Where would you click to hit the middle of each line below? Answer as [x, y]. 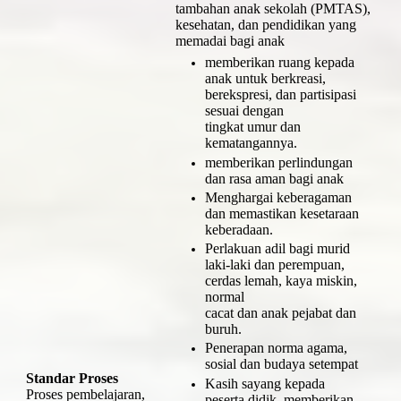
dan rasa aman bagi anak [274, 178]
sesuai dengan [244, 111]
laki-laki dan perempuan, [274, 265]
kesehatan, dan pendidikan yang [266, 24]
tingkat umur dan [252, 127]
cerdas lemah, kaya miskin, [281, 281]
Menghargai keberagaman [278, 197]
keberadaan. [239, 229]
